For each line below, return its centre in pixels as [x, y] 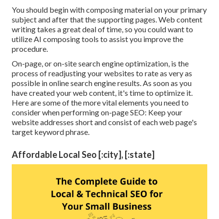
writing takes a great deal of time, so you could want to [102, 29]
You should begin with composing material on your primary [109, 10]
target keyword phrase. [51, 132]
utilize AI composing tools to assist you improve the [98, 39]
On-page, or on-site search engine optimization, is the [100, 64]
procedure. [30, 49]
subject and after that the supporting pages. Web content [107, 20]
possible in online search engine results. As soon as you [102, 83]
